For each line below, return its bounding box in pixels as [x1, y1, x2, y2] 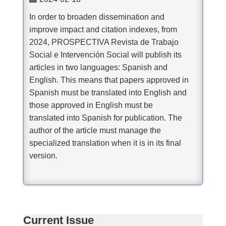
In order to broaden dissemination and [29, 13, 165, 21]
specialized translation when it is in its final [29, 139, 182, 147]
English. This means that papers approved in [29, 76, 189, 84]
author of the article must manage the [29, 126, 161, 135]
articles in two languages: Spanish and [29, 63, 168, 72]
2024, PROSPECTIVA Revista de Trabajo [29, 38, 179, 46]
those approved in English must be [29, 101, 153, 109]
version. [29, 151, 58, 160]
